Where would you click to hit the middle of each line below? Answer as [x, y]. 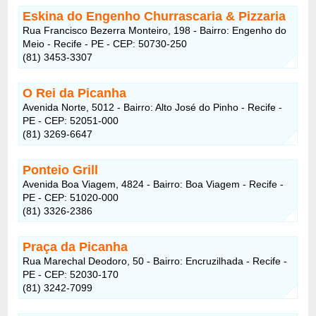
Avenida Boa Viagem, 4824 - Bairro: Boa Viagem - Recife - [153, 184]
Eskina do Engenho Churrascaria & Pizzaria [154, 16]
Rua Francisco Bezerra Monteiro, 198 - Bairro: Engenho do [155, 30]
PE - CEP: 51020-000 [71, 197]
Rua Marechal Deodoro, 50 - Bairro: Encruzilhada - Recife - [155, 261]
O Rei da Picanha [75, 93]
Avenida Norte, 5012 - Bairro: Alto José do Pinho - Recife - [153, 107]
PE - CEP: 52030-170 [71, 274]
